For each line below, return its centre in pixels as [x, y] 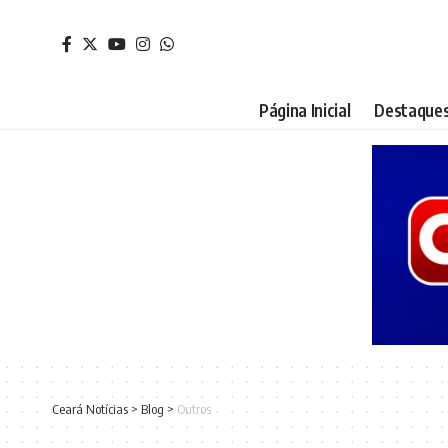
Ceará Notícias [90, 409]
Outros [194, 409]
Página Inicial [305, 109]
